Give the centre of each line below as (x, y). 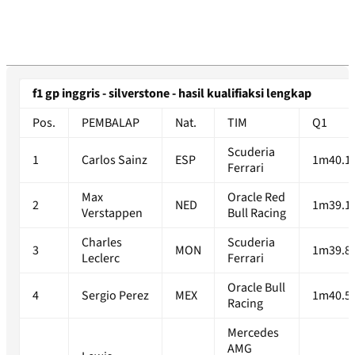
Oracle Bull (256, 288)
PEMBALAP (111, 123)
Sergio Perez (115, 296)
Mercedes (253, 333)
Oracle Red (256, 198)
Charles (102, 243)
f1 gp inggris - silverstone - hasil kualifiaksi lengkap (172, 94)
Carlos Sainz (115, 160)
